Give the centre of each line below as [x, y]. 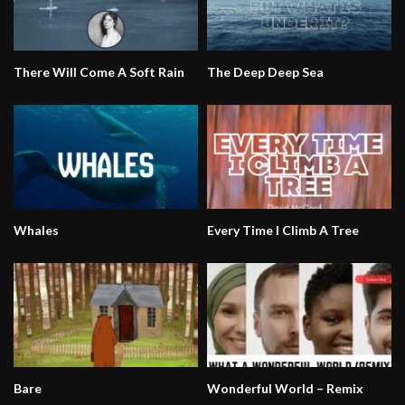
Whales [36, 230]
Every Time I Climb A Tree [283, 230]
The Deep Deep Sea [265, 72]
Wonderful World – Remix [285, 388]
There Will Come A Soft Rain [99, 72]
